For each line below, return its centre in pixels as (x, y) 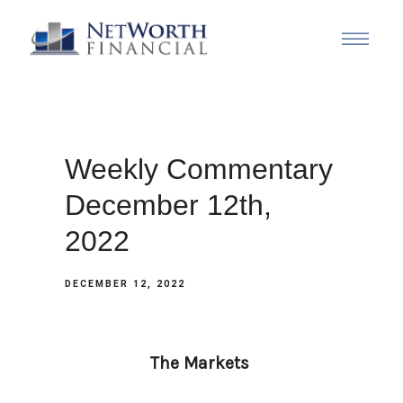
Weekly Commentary (199, 169)
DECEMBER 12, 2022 (125, 284)
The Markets (201, 363)
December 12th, (168, 205)
